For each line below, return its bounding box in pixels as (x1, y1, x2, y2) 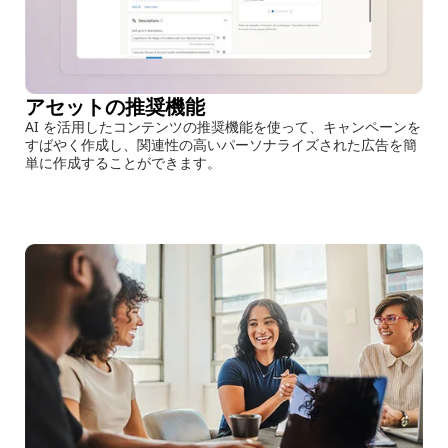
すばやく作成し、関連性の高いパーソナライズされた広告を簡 (25, 134, 417, 154)
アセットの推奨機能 (25, 91, 205, 119)
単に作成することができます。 (25, 152, 221, 172)
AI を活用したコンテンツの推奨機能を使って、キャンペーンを (25, 116, 421, 136)
